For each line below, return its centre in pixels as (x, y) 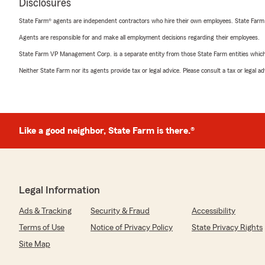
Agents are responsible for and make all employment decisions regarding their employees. (139, 38)
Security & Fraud (120, 211)
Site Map (35, 245)
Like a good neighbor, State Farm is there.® (107, 131)
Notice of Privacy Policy (132, 228)
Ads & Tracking (45, 211)
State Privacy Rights (227, 228)
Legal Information (59, 190)
